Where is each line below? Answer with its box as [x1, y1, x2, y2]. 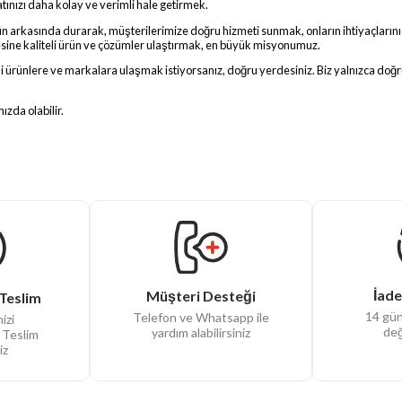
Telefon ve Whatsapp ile [133, 310, 269, 326]
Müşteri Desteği [146, 287, 256, 305]
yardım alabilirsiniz [152, 325, 250, 341]
